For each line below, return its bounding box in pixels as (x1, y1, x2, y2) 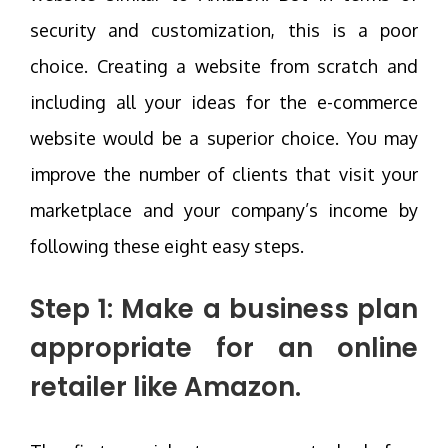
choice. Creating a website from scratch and (30, 54, 418, 77)
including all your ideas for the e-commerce (30, 90, 418, 113)
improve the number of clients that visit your (30, 162, 418, 185)
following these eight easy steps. (30, 234, 304, 257)
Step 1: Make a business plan (30, 290, 418, 327)
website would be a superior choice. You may (30, 126, 418, 149)
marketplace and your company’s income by (30, 198, 418, 221)
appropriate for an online (30, 329, 418, 366)
